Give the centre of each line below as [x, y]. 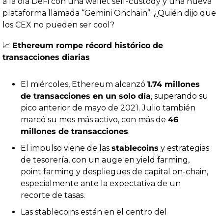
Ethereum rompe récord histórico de [88, 46]
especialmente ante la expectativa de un [101, 184]
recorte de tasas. [53, 195]
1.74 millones [174, 84]
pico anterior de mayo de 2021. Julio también [108, 108]
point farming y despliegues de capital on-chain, [114, 172]
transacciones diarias [46, 57]
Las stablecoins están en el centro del [94, 212]
